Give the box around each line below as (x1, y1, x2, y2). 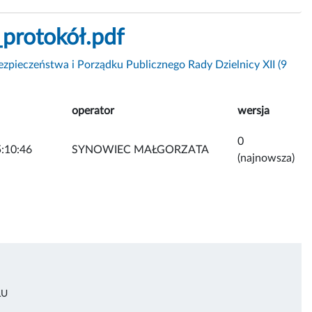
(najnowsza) (237, 152, 295, 164)
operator (72, 104, 114, 116)
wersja (237, 104, 270, 116)
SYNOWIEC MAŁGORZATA (72, 143, 209, 155)
